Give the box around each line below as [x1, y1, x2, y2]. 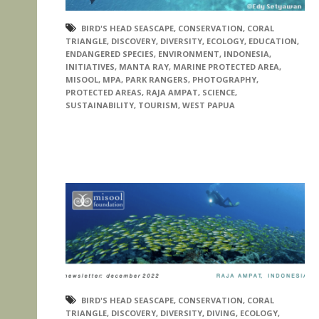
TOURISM [138, 99, 178, 110]
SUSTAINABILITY [66, 99, 134, 110]
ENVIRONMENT [158, 48, 219, 59]
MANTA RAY [119, 61, 169, 72]
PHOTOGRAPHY [192, 73, 256, 85]
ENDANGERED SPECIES [66, 48, 154, 59]
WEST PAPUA [182, 99, 235, 110]
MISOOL [66, 73, 98, 85]
